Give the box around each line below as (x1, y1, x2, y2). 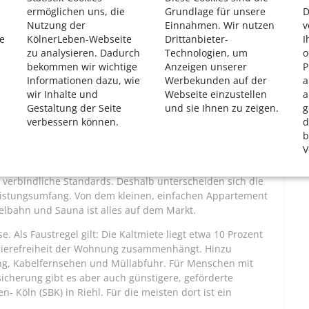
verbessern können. (27, 114, 119, 128)
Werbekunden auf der (165, 73, 267, 87)
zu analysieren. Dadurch (27, 46, 140, 59)
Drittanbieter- (165, 32, 228, 46)
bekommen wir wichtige (27, 59, 137, 73)
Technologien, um (165, 46, 248, 59)
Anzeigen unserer (165, 59, 247, 73)
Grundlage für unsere (165, 4, 266, 18)
